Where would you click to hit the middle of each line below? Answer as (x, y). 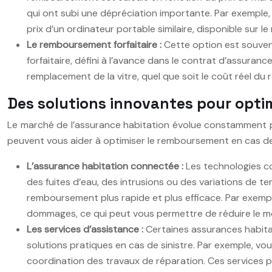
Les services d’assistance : (86, 229)
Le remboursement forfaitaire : (95, 44)
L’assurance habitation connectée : (106, 166)
